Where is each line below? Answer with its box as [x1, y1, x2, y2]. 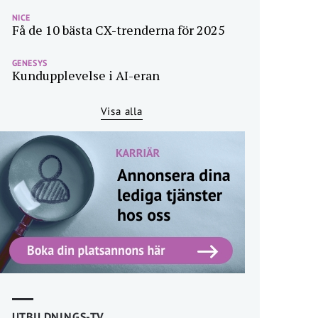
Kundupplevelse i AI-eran [11, 67, 160, 84]
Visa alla [100, 104, 143, 118]
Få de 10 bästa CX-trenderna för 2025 [11, 21, 225, 38]
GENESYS [11, 57, 48, 68]
